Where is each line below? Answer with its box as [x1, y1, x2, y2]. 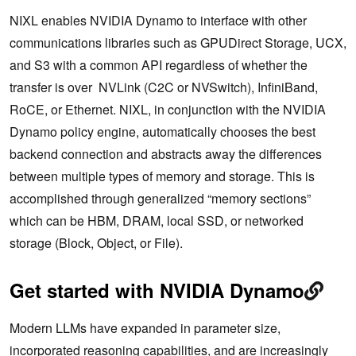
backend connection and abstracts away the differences [10, 144, 322, 163]
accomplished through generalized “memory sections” [10, 188, 311, 207]
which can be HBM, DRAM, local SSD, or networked [10, 211, 304, 230]
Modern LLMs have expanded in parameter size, [10, 318, 281, 337]
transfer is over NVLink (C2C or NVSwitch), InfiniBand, [10, 77, 318, 96]
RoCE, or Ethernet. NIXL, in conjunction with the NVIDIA [10, 99, 326, 118]
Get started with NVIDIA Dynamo [10, 276, 304, 304]
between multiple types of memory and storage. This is [10, 166, 315, 185]
